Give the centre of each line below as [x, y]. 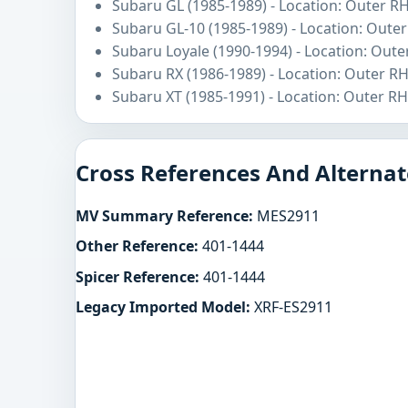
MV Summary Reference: [164, 216]
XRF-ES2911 [291, 306]
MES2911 [286, 216]
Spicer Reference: [138, 276]
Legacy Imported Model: [163, 306]
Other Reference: [137, 246]
